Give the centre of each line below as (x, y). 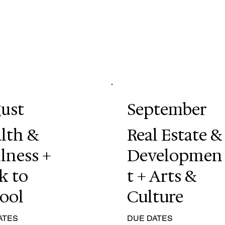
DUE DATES (150, 218)
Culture (157, 196)
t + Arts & (161, 176)
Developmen (175, 155)
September (167, 109)
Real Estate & (174, 135)
